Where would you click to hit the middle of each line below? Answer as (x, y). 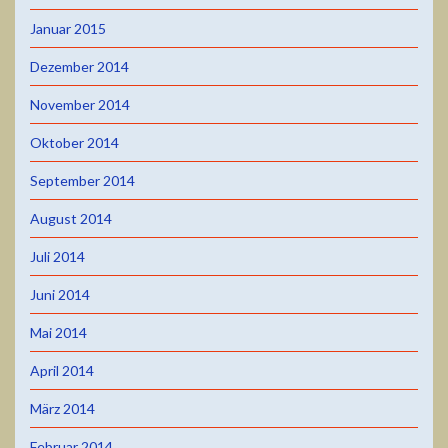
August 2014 (71, 218)
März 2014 (62, 408)
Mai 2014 (58, 332)
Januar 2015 (68, 28)
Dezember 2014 (79, 66)
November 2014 (80, 104)
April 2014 (62, 370)
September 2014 (82, 180)
